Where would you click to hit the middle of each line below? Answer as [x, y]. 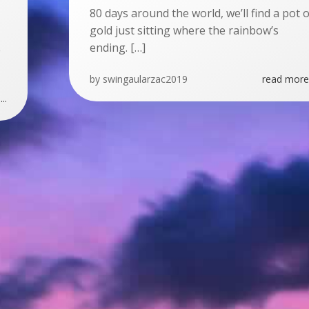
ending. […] [118, 48]
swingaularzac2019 [145, 79]
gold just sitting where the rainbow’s [184, 30]
